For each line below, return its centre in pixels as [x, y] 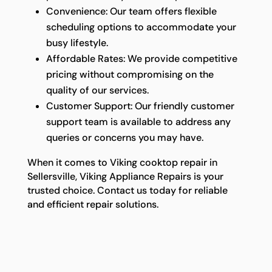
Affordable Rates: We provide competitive [141, 58]
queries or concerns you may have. [124, 137]
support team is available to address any [138, 121]
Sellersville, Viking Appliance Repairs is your [125, 176]
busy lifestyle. [77, 42]
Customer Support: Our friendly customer [140, 106]
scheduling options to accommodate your [141, 27]
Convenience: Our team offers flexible [131, 11]
